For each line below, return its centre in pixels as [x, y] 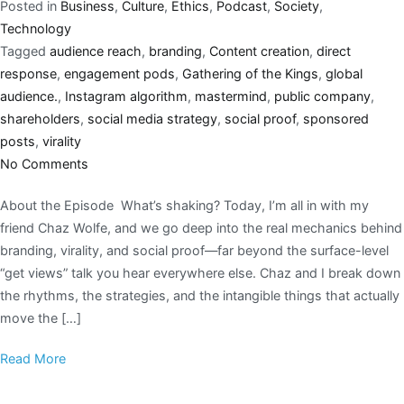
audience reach [96, 50]
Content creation [259, 50]
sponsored [336, 118]
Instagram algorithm [126, 96]
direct [334, 50]
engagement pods [119, 73]
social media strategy [152, 118]
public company [322, 96]
